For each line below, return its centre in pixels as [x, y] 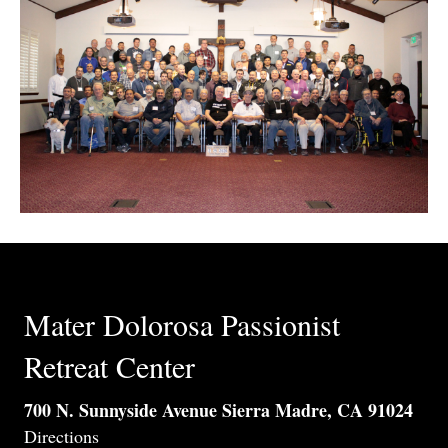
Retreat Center [109, 366]
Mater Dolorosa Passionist [182, 324]
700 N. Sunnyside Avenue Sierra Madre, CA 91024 [218, 410]
